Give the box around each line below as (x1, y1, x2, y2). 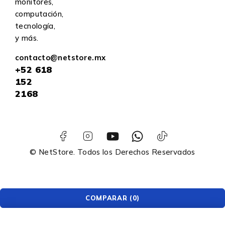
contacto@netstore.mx (15, 52, 106, 62)
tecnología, (15, 21, 56, 31)
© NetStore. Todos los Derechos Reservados (30, 147, 195, 157)
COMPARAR (85, 193, 128, 202)
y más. (15, 33, 39, 43)
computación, (15, 9, 64, 19)
